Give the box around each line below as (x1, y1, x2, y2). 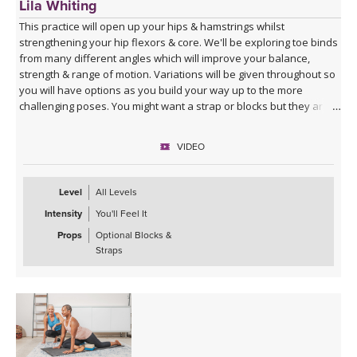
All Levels (96, 186, 137, 198)
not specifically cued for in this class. (19, 114, 195, 129)
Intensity (45, 207, 82, 219)
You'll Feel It (96, 207, 147, 219)
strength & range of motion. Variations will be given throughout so (19, 66, 336, 81)
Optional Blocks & (96, 229, 172, 241)
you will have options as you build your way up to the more (19, 82, 304, 97)
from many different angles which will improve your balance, (19, 50, 311, 65)
